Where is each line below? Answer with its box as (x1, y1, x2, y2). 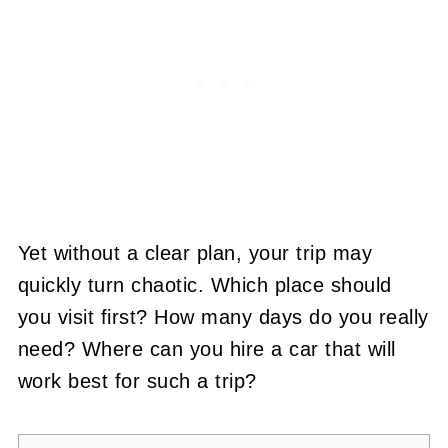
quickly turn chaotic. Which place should (17, 274, 392, 296)
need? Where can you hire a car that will (17, 338, 396, 360)
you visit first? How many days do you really (17, 306, 429, 328)
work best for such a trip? (17, 370, 257, 392)
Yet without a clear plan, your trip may (17, 242, 373, 264)
